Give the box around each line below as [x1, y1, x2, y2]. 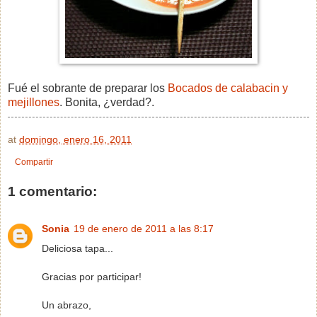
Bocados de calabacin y [168, 81, 288, 94]
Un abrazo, [42, 299, 91, 311]
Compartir [15, 156, 53, 167]
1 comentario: [8, 184, 97, 200]
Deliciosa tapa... [42, 242, 113, 254]
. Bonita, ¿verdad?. [59, 96, 154, 108]
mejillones [8, 96, 59, 108]
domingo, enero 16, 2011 [19, 133, 132, 145]
